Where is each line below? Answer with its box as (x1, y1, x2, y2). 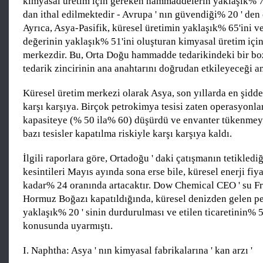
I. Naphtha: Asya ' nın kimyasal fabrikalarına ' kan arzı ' (23, 245, 252, 257)
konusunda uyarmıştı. (23, 220, 113, 232)
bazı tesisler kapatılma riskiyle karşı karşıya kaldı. (23, 128, 232, 140)
